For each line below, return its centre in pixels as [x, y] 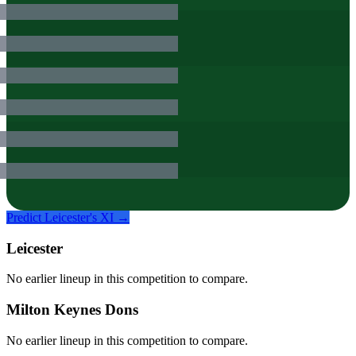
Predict [25, 217]
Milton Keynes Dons [72, 310]
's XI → [110, 217]
